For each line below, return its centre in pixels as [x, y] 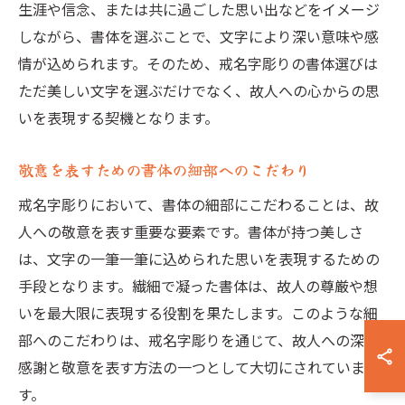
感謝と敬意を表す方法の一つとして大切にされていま [192, 367]
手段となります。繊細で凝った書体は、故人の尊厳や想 [198, 286]
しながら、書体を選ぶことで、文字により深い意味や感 [198, 36]
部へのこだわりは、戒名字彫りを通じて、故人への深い [198, 340]
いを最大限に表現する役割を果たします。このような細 [198, 313]
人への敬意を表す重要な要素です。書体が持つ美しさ [191, 231]
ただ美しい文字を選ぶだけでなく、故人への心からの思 [199, 90]
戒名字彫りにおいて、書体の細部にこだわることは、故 [198, 204]
